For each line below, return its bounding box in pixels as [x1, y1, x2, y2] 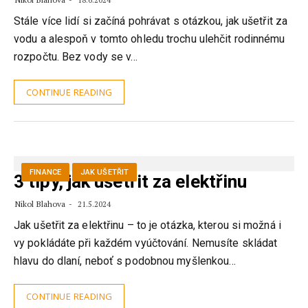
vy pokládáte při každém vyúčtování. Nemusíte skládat [14, 236, 278, 250]
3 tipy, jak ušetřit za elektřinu [14, 171, 247, 192]
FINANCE [30, 167, 61, 177]
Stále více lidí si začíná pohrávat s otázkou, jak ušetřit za [14, 14, 288, 27]
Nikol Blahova [15, 199, 66, 209]
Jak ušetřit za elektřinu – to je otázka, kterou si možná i [14, 219, 281, 232]
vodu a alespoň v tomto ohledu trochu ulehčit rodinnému [14, 32, 285, 45]
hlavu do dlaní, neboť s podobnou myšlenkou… [14, 254, 236, 267]
